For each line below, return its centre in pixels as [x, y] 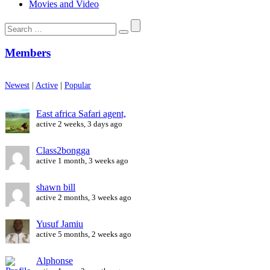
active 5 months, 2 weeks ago [84, 234]
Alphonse [55, 260]
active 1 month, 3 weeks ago [82, 160]
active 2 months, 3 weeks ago [84, 197]
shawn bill [56, 187]
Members [28, 53]
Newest [17, 85]
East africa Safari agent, [81, 113]
